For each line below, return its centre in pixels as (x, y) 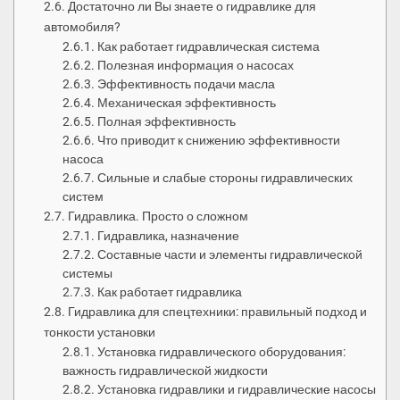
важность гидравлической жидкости (166, 371)
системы (88, 274)
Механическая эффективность (187, 103)
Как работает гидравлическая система (209, 47)
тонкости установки (99, 333)
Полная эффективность (167, 122)
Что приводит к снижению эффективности (219, 141)
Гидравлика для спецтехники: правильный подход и (217, 312)
